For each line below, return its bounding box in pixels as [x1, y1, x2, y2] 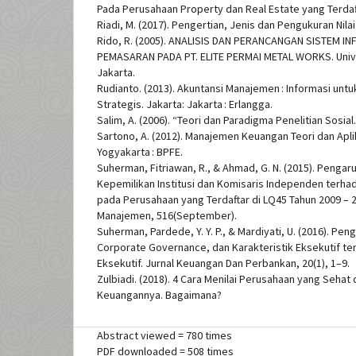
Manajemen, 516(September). [97, 208, 237, 223]
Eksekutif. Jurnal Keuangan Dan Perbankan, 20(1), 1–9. [97, 256, 350, 271]
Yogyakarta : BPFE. [97, 145, 183, 160]
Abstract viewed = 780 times [97, 328, 232, 343]
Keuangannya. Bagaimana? [97, 288, 222, 303]
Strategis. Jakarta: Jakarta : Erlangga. [97, 97, 273, 112]
